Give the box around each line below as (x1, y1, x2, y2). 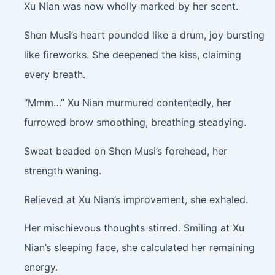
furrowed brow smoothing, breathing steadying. (23, 116, 246, 129)
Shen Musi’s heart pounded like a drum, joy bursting (23, 28, 265, 41)
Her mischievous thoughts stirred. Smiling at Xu (23, 222, 244, 234)
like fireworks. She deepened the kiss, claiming (23, 48, 241, 61)
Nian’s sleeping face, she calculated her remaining (23, 241, 255, 254)
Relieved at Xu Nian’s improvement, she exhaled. (23, 193, 248, 206)
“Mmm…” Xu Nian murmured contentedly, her (23, 96, 231, 109)
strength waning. (23, 164, 101, 177)
